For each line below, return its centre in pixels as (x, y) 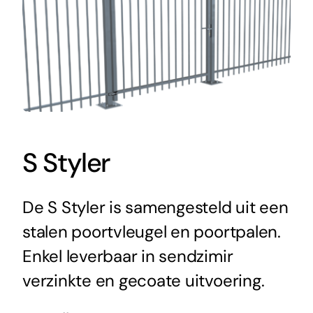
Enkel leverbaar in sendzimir (128, 256)
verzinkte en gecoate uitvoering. (143, 280)
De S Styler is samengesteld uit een (155, 207)
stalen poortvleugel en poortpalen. (151, 231)
